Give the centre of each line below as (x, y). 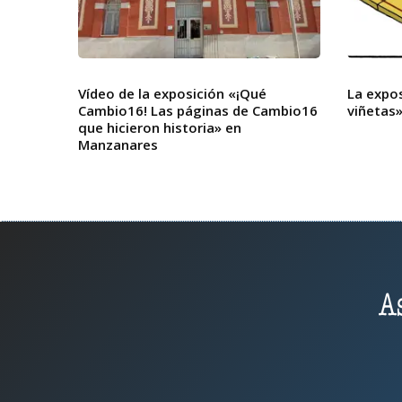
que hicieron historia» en (160, 127)
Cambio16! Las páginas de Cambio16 (198, 110)
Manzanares (118, 144)
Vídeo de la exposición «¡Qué (172, 93)
